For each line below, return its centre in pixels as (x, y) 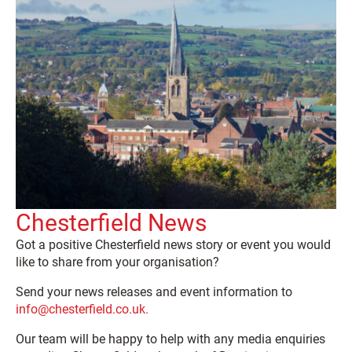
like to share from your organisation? (117, 262)
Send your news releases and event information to (154, 291)
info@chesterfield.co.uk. (82, 309)
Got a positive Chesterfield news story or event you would (173, 244)
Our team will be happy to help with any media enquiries (170, 339)
